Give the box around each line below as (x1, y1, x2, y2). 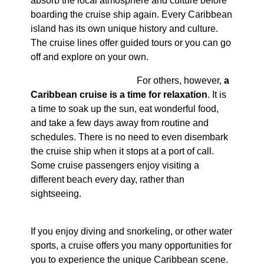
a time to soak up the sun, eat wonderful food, (30, 104, 219, 114)
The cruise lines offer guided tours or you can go (30, 38, 231, 48)
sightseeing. (30, 189, 81, 199)
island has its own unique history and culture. (30, 24, 218, 34)
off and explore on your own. (30, 52, 148, 62)
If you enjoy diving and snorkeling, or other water (30, 226, 232, 237)
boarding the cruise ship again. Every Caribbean (30, 9, 232, 20)
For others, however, (136, 75, 224, 86)
